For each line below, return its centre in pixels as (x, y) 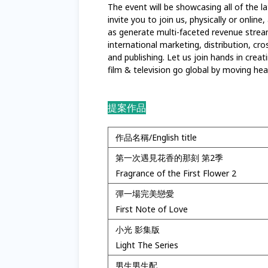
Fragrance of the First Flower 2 (176, 173)
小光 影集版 (138, 229)
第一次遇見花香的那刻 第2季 (169, 158)
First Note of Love (152, 209)
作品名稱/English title (156, 137)
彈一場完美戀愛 (145, 194)
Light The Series (147, 245)
